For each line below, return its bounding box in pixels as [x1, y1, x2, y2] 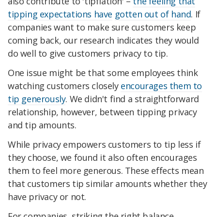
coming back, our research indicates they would [8, 34, 199, 46]
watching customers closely [8, 79, 121, 92]
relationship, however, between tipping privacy [8, 106, 197, 118]
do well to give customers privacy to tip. [8, 47, 168, 60]
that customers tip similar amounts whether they [8, 177, 207, 189]
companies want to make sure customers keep [8, 21, 196, 33]
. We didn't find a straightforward [65, 93, 199, 105]
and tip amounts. [8, 119, 77, 131]
